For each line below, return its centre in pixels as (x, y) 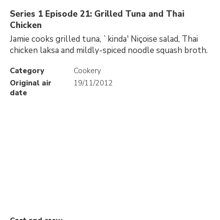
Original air (31, 83)
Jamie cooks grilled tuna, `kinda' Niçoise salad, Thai (104, 39)
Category (27, 71)
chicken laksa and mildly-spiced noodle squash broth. (109, 50)
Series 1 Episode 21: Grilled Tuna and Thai (97, 14)
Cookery (87, 71)
